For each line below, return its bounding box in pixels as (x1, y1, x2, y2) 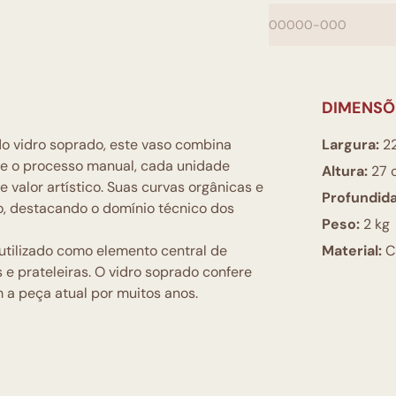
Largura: (322, 135, 379, 154)
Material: (322, 241, 382, 260)
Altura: (322, 162, 368, 180)
